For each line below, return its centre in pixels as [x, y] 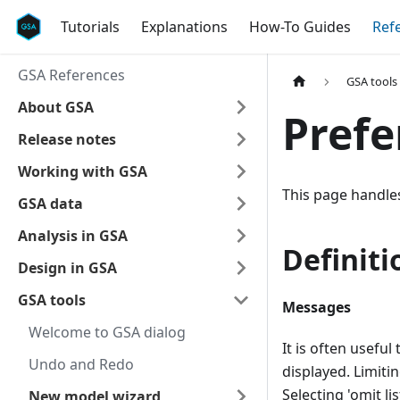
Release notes [67, 139]
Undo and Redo [81, 364]
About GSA [56, 107]
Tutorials [90, 27]
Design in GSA [67, 268]
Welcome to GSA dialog [107, 332]
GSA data [50, 204]
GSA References [71, 75]
